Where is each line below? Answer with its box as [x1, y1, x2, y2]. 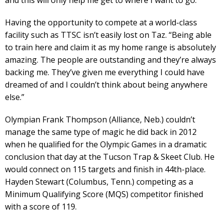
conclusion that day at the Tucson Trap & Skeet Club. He [5, 151, 215, 162]
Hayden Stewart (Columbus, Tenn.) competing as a [5, 176, 193, 187]
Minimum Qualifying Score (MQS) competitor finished [5, 189, 203, 200]
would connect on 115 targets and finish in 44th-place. [5, 164, 206, 175]
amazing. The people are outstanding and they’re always [5, 54, 216, 65]
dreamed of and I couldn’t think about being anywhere [5, 79, 208, 90]
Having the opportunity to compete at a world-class [5, 17, 197, 28]
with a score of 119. [5, 201, 77, 212]
